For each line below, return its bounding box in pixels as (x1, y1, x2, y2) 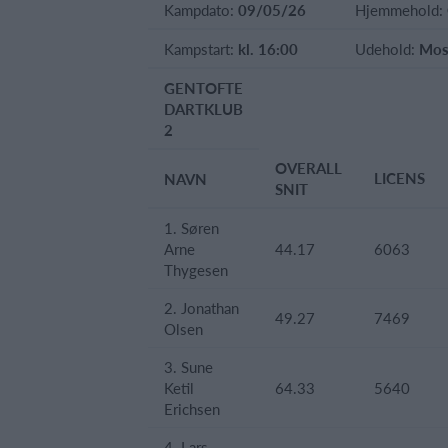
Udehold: (355, 38, 419, 59)
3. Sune (164, 356, 213, 377)
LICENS (374, 167, 425, 188)
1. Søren (164, 217, 219, 238)
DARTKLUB (164, 98, 243, 119)
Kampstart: (164, 38, 238, 59)
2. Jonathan (164, 297, 239, 318)
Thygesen (164, 259, 228, 280)
